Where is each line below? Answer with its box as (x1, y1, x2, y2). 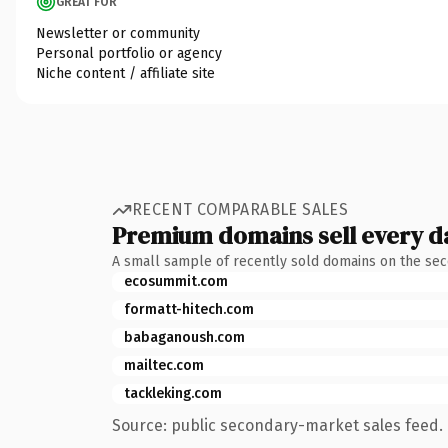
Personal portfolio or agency (36, 44, 222, 62)
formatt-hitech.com (124, 300, 254, 318)
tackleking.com (124, 384, 222, 402)
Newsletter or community (36, 24, 200, 42)
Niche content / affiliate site (36, 64, 215, 82)
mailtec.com (124, 356, 204, 374)
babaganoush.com (124, 328, 245, 346)
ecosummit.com (124, 272, 228, 290)
